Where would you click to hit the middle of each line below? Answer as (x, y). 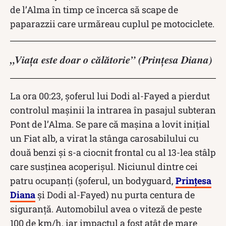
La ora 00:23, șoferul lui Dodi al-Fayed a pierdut (110, 96)
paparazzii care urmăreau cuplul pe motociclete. (112, 23)
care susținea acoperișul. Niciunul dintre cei (104, 166)
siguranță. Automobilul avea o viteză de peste (106, 209)
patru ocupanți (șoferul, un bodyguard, (93, 180)
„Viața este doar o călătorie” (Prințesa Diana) (111, 59)
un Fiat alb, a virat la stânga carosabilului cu (104, 138)
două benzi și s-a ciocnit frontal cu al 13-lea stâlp (113, 152)
